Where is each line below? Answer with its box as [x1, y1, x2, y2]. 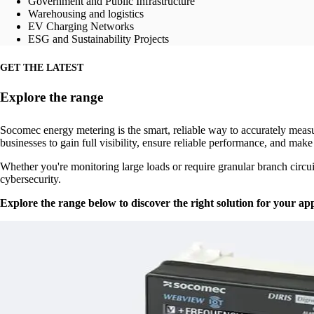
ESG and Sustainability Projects [28, 33, 169, 46]
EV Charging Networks [28, 20, 134, 33]
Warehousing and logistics [28, 8, 144, 20]
